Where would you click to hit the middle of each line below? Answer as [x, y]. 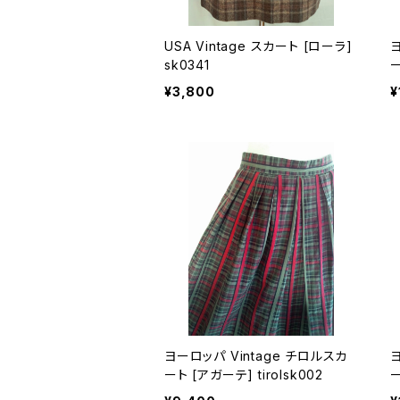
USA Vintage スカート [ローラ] [234, 46]
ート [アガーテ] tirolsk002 [258, 375]
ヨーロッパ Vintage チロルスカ [197, 356]
